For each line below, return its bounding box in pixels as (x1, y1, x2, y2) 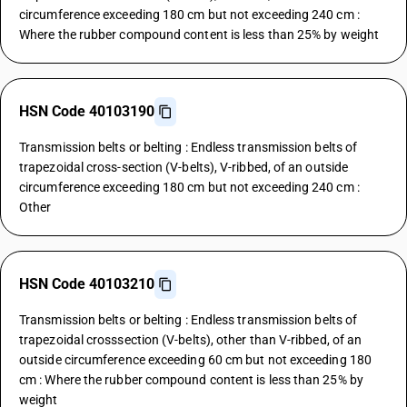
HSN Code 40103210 (19, 275, 154, 293)
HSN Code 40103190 (19, 103, 154, 120)
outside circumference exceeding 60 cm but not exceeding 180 (19, 352, 372, 367)
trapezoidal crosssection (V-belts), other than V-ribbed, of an (19, 333, 362, 347)
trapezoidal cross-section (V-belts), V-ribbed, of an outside (19, 160, 349, 174)
